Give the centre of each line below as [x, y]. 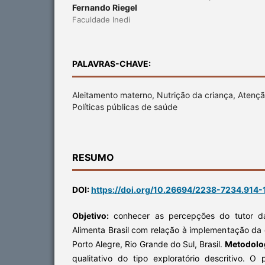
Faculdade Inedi [101, 19]
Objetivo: [91, 215]
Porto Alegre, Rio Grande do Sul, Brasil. [149, 244]
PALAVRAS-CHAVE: [112, 63]
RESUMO [93, 157]
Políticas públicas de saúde [125, 106]
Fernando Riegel [105, 7]
